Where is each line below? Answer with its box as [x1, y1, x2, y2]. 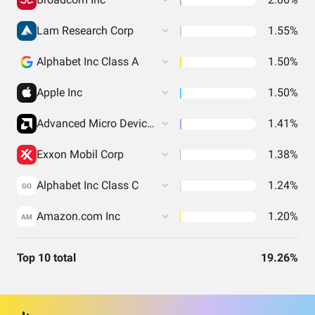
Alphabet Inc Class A [37, 55, 139, 68]
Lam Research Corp [37, 24, 134, 37]
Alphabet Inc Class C [37, 179, 139, 192]
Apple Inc [37, 86, 82, 99]
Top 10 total [17, 251, 76, 264]
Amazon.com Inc [37, 210, 120, 223]
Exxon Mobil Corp [37, 148, 124, 161]
